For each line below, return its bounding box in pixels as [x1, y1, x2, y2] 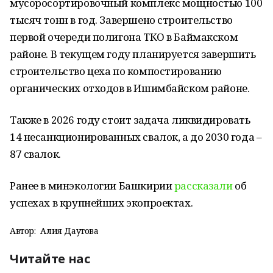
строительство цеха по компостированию [10, 64, 222, 78]
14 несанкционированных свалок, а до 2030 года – [10, 130, 262, 144]
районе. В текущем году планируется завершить [10, 47, 256, 61]
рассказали [174, 179, 233, 193]
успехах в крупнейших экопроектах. [10, 196, 195, 210]
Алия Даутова [40, 225, 99, 236]
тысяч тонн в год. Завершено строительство [10, 13, 233, 27]
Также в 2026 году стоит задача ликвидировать [10, 113, 250, 127]
